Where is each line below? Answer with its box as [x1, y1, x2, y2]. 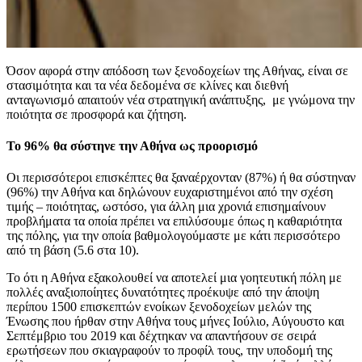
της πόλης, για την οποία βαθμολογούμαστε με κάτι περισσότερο [6, 229, 340, 243]
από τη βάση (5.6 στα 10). [6, 243, 139, 258]
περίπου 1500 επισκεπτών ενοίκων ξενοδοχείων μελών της [6, 300, 311, 314]
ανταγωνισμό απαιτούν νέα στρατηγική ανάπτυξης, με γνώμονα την [6, 92, 355, 107]
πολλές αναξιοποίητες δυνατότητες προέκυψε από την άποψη [6, 285, 319, 300]
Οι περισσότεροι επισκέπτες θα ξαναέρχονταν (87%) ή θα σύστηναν [6, 170, 356, 185]
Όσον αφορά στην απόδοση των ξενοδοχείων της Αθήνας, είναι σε [6, 63, 348, 78]
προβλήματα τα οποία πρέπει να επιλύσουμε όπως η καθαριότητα [6, 214, 342, 229]
